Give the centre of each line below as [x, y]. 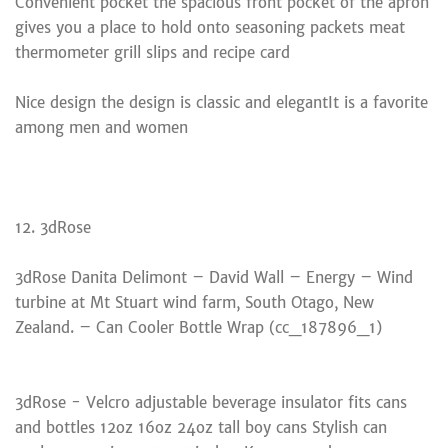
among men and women [101, 127]
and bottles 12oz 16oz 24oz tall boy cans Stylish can [201, 427]
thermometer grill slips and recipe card [152, 52]
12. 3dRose [53, 227]
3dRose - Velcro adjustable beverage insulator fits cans [211, 402]
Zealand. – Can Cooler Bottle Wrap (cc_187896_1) [198, 327]
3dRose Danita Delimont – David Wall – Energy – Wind [214, 277]
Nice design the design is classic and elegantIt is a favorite [221, 102]
